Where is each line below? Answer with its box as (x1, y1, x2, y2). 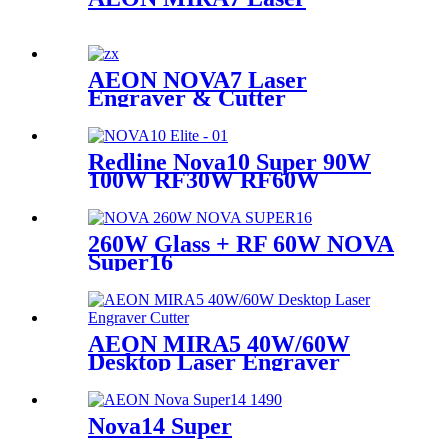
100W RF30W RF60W (88, 167, 320, 193)
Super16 (88, 248, 173, 275)
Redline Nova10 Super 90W (88, 149, 371, 175)
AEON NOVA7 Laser (88, 67, 307, 94)
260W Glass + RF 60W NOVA (88, 230, 394, 257)
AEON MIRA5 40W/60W (88, 330, 350, 357)
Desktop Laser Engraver (88, 348, 340, 375)
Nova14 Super (88, 412, 232, 439)
